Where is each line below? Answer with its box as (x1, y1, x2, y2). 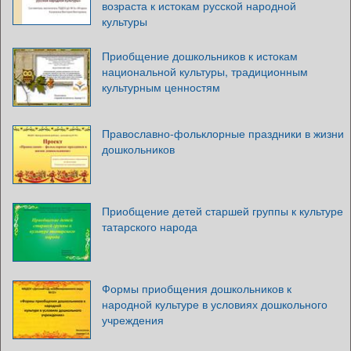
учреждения (102, 311, 164, 327)
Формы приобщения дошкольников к (102, 280, 291, 296)
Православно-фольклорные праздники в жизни (102, 125, 344, 141)
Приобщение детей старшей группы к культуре (102, 202, 343, 219)
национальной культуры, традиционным (102, 63, 308, 79)
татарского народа (102, 218, 197, 234)
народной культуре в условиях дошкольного (102, 295, 327, 312)
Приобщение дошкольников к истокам (102, 47, 298, 63)
